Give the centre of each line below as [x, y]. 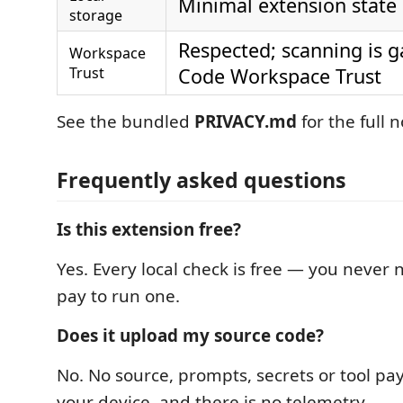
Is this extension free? [149, 229]
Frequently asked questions [201, 180]
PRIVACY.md [246, 121]
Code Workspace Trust [280, 76]
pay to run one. [118, 296]
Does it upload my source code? [190, 336]
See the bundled [125, 121]
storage [96, 15]
